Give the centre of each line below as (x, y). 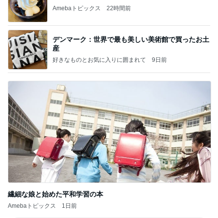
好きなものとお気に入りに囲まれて (99, 60)
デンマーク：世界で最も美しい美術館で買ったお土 (131, 39)
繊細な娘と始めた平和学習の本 (55, 194)
